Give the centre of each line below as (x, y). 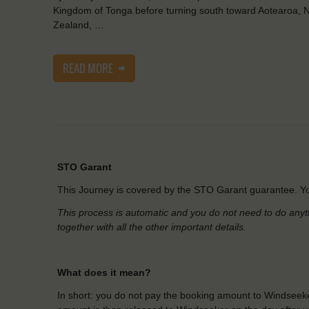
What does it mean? (104, 273)
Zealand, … (79, 25)
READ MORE (89, 69)
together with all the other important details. (152, 227)
